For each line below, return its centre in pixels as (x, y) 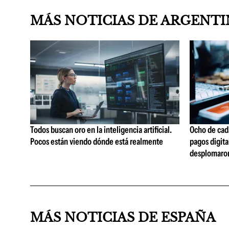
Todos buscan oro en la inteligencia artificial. (101, 130)
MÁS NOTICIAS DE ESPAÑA (123, 218)
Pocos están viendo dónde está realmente (97, 141)
